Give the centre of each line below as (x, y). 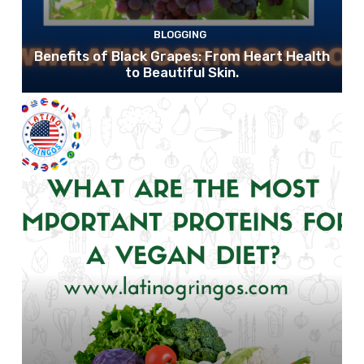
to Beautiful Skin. (182, 73)
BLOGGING (180, 35)
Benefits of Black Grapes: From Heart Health (182, 56)
